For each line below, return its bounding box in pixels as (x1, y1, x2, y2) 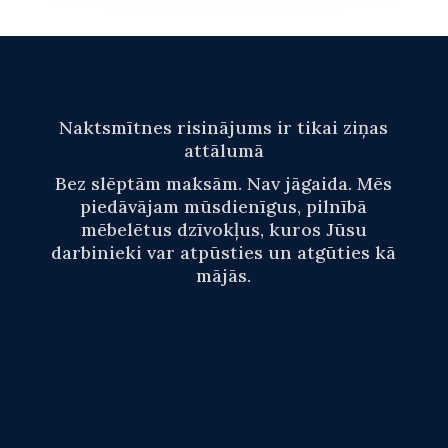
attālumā (183, 139, 264, 163)
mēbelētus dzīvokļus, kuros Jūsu (80, 218, 367, 242)
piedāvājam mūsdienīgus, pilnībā (80, 195, 368, 219)
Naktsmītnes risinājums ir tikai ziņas (59, 116, 389, 140)
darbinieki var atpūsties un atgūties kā (51, 241, 397, 265)
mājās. (196, 264, 252, 288)
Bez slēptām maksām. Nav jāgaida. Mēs (55, 172, 393, 196)
